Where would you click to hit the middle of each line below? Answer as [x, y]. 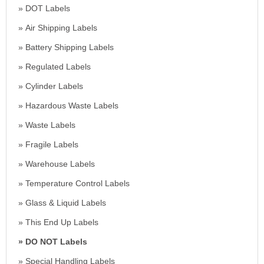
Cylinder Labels [54, 86]
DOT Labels [48, 8]
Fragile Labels [52, 144]
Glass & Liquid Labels [66, 202]
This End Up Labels [62, 222]
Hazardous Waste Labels [72, 105]
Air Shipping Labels [61, 27]
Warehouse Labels [60, 164]
